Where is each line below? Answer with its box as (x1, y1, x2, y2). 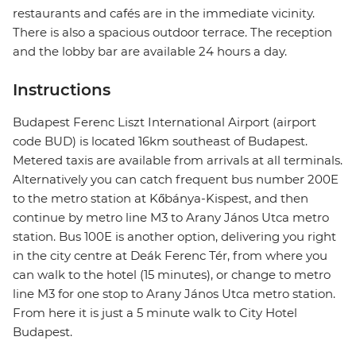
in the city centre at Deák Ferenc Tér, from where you (13, 248, 327, 264)
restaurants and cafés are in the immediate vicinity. (13, 6, 315, 21)
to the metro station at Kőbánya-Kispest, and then (13, 191, 308, 207)
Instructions (13, 80, 110, 100)
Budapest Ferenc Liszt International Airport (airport (13, 114, 316, 130)
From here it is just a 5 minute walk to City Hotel (13, 305, 297, 321)
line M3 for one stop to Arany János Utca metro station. (13, 286, 335, 302)
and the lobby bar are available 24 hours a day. (13, 44, 287, 60)
